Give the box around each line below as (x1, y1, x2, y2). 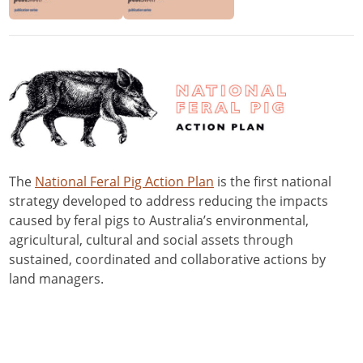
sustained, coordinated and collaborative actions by (9, 250, 326, 268)
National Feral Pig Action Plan (35, 172, 214, 190)
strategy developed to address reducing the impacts (9, 191, 328, 210)
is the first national (214, 172, 331, 190)
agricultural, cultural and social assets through (9, 230, 293, 249)
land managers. (9, 269, 104, 288)
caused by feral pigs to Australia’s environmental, (9, 211, 309, 229)
